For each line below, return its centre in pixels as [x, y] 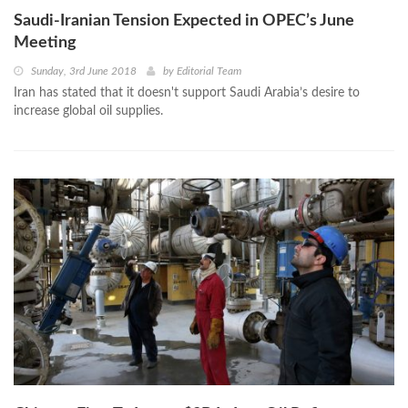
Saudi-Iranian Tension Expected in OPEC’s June [184, 21]
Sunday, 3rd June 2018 [84, 71]
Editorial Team [209, 71]
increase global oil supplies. [88, 112]
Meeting [45, 43]
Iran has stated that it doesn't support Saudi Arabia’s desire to [187, 93]
